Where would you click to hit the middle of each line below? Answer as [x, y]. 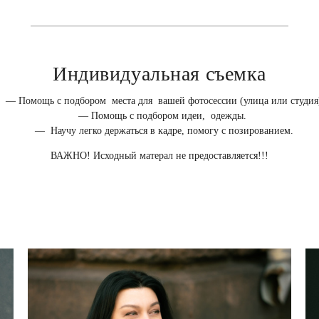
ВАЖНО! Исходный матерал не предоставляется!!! [159, 156]
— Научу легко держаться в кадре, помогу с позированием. [159, 131]
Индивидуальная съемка [159, 73]
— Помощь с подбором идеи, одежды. [159, 116]
